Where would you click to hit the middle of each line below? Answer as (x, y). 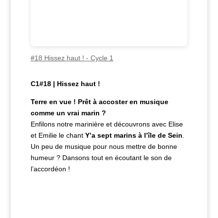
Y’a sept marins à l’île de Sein (134, 135)
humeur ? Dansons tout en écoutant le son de (101, 157)
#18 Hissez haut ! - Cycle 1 (72, 58)
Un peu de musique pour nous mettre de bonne (104, 146)
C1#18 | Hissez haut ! (65, 83)
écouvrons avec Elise (150, 124)
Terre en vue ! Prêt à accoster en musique (99, 101)
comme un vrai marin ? (68, 113)
